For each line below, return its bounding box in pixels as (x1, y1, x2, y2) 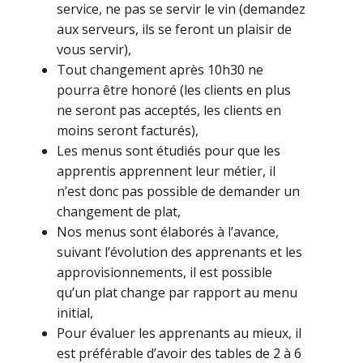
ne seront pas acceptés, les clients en (57, 101, 281, 120)
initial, (57, 304, 93, 322)
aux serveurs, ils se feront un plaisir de (57, 20, 292, 39)
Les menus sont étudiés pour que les (57, 142, 280, 160)
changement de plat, (57, 203, 181, 221)
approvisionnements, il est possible (57, 263, 272, 282)
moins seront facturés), (57, 122, 199, 140)
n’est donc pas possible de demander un (57, 182, 300, 201)
